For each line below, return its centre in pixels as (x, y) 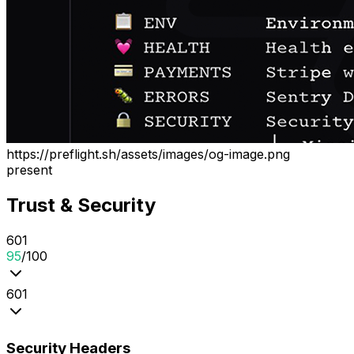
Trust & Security (81, 205)
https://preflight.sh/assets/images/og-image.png (148, 154)
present (29, 170)
